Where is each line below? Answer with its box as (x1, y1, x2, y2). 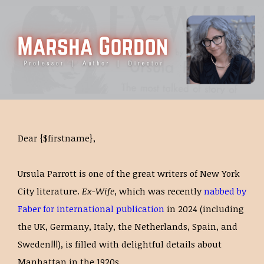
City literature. (18, 185, 82, 197)
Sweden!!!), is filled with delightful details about (18, 238, 222, 250)
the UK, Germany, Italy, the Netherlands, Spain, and (18, 220, 237, 232)
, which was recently (114, 185, 204, 197)
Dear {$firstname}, (18, 132, 95, 144)
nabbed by (204, 185, 246, 197)
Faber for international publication (18, 203, 164, 214)
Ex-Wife (82, 185, 114, 197)
